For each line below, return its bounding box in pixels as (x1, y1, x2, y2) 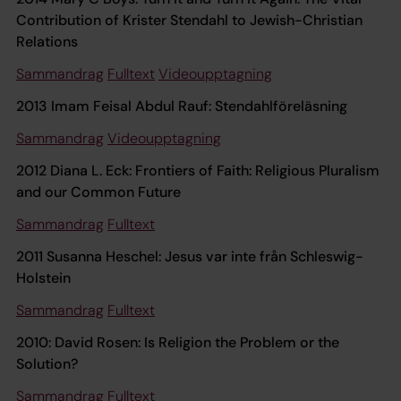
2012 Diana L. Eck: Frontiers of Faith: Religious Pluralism (16, 160, 380, 180)
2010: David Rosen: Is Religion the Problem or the (16, 332, 339, 352)
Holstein (16, 268, 74, 287)
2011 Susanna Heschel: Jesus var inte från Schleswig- (16, 246, 363, 266)
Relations (16, 31, 81, 51)
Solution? (16, 354, 78, 373)
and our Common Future (16, 182, 181, 201)
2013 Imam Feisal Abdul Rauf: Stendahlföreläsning (16, 96, 347, 115)
